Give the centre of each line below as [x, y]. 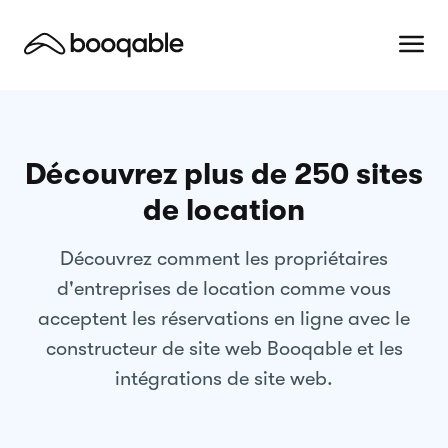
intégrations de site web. [224, 378]
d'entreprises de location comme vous [224, 288]
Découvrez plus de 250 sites [224, 174]
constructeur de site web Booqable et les [224, 348]
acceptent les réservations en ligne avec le [224, 318]
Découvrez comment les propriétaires [224, 258]
